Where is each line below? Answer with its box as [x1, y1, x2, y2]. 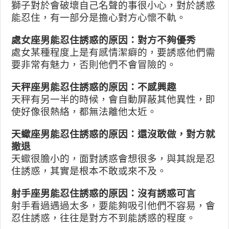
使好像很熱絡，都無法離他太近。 [11, 106, 157, 117]
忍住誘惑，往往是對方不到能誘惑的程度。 [11, 212, 196, 223]
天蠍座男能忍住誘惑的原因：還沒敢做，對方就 [11, 128, 216, 140]
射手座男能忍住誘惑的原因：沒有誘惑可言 [11, 188, 196, 199]
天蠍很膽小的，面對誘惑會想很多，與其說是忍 [11, 153, 216, 164]
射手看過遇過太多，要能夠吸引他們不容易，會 [11, 200, 216, 211]
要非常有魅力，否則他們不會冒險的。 [11, 59, 177, 70]
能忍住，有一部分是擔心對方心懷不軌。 [11, 12, 187, 23]
